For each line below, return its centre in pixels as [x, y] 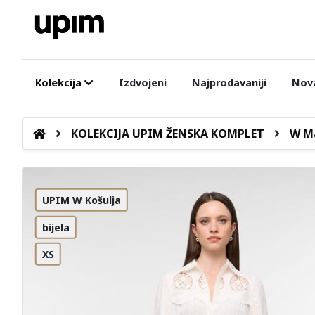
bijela [56, 227]
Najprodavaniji [229, 83]
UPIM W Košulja [81, 200]
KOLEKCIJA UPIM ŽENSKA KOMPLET [167, 134]
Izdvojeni [142, 83]
